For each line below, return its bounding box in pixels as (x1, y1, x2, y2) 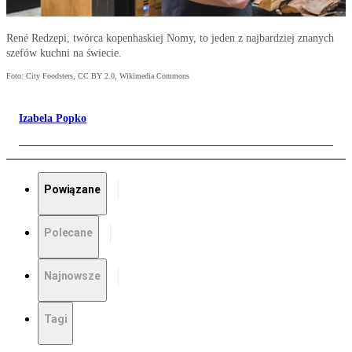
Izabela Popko (19, 112, 86, 125)
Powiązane (44, 183, 101, 196)
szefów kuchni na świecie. (6, 47, 122, 60)
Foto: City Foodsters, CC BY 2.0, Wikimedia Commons (6, 71, 189, 81)
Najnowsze (44, 269, 101, 283)
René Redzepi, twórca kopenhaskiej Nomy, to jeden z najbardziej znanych (6, 32, 334, 45)
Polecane (44, 226, 93, 240)
